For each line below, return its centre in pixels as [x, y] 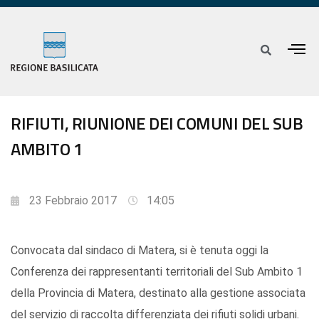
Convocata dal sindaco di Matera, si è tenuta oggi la [140, 251]
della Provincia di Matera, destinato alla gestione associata [158, 293]
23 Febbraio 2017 [73, 201]
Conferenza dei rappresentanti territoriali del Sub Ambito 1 [157, 272]
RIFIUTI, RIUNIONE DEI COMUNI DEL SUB [157, 124]
